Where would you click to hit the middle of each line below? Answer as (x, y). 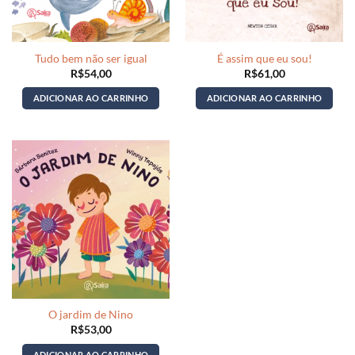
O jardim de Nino (91, 315)
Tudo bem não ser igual (91, 59)
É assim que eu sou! (264, 59)
